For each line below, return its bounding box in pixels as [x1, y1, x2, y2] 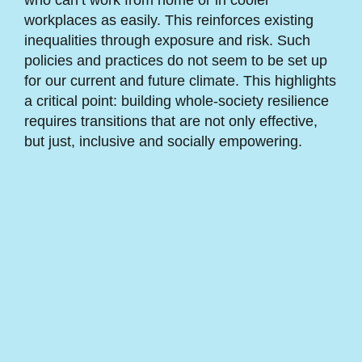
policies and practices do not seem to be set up [23, 53, 327, 69]
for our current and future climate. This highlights [23, 73, 336, 90]
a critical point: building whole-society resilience [23, 93, 329, 110]
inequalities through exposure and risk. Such [23, 32, 310, 49]
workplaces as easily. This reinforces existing [23, 12, 314, 29]
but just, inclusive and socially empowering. [23, 133, 306, 150]
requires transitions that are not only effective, [23, 113, 318, 130]
